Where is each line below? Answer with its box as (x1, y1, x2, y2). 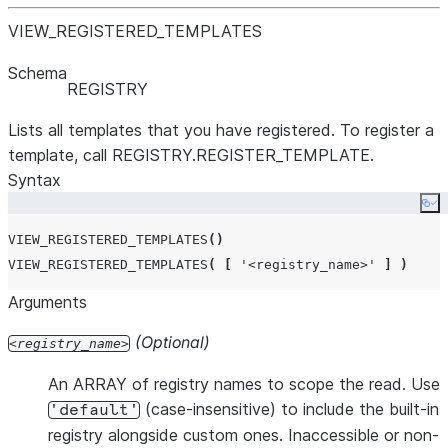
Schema (8, 63, 67, 83)
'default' (49, 402, 139, 418)
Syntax (8, 170, 61, 190)
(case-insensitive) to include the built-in (140, 399, 439, 419)
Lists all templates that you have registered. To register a (8, 120, 434, 140)
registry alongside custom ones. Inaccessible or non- (48, 425, 439, 445)
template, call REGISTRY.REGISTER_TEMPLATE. (8, 145, 374, 165)
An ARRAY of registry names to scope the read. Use (48, 374, 440, 394)
